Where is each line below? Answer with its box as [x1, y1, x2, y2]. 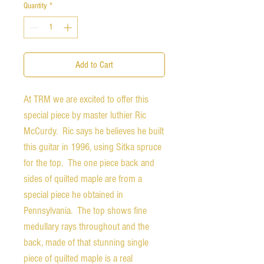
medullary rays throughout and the [24, 220, 149, 233]
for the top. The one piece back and [24, 156, 154, 169]
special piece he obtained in [24, 188, 123, 201]
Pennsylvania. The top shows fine [24, 204, 147, 217]
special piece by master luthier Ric [24, 108, 146, 121]
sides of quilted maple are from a [24, 172, 142, 185]
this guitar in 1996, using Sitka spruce [24, 140, 161, 153]
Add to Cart [75, 59, 113, 70]
